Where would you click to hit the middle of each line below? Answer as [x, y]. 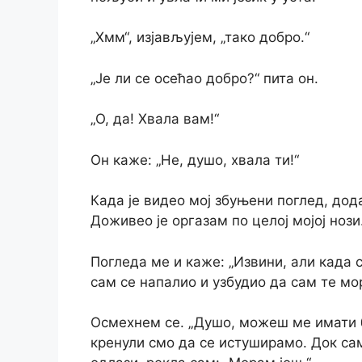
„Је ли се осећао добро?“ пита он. [204, 78]
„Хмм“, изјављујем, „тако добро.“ [200, 38]
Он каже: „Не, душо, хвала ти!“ [195, 160]
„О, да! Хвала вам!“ [155, 119]
